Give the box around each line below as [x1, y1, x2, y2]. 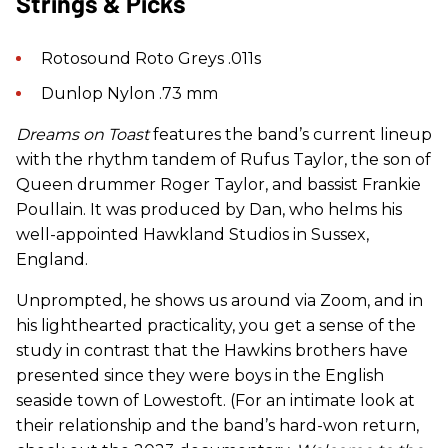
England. [16, 249, 88, 269]
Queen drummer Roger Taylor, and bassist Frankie [16, 174, 421, 194]
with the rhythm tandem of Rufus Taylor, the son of [16, 149, 431, 169]
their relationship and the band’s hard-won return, [16, 415, 419, 435]
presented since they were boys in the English [16, 365, 384, 385]
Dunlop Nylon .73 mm [41, 83, 218, 103]
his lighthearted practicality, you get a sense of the [16, 315, 416, 335]
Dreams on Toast [16, 124, 149, 144]
